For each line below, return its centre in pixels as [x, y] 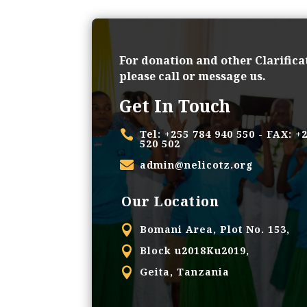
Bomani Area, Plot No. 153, [214, 229]
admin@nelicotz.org [196, 164]
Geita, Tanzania [184, 271]
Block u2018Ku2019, [194, 250]
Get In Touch [175, 105]
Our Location [170, 201]
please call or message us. [193, 76]
